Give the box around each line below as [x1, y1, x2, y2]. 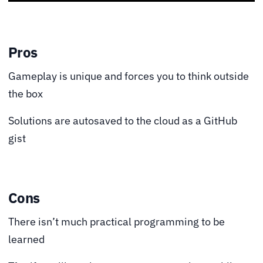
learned [8, 232, 45, 246]
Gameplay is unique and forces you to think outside [8, 69, 249, 83]
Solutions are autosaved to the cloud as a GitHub [8, 113, 237, 127]
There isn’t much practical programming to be [8, 214, 225, 228]
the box [8, 86, 43, 100]
